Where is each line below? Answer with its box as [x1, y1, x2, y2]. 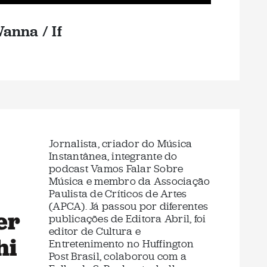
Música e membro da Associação [49, 174, 210, 188]
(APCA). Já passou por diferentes [49, 199, 208, 213]
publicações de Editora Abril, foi [49, 212, 206, 226]
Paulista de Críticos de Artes [49, 187, 187, 201]
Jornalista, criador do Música [49, 136, 193, 151]
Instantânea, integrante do [49, 149, 178, 163]
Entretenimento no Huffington [49, 237, 194, 251]
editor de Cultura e [49, 224, 141, 238]
